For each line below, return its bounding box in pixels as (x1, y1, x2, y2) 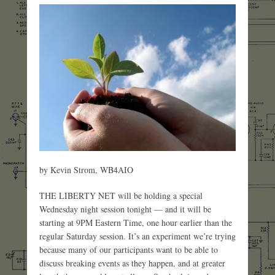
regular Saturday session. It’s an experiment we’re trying (39, 230, 236, 242)
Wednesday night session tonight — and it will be (39, 203, 211, 215)
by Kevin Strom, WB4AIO (39, 163, 133, 176)
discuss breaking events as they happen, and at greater (39, 257, 225, 269)
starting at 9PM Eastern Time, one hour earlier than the (39, 216, 232, 228)
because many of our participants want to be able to (39, 243, 218, 255)
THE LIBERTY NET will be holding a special (39, 189, 203, 201)
